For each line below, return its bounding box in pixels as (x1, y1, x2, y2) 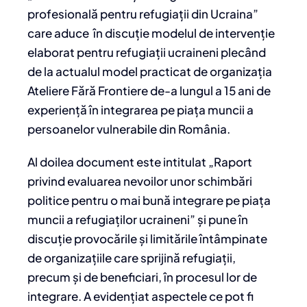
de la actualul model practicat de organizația (27, 64, 272, 79)
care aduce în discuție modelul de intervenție (27, 25, 275, 41)
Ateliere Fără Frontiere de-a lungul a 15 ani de (27, 83, 271, 99)
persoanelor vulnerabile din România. (27, 121, 230, 137)
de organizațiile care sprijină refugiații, (27, 250, 236, 266)
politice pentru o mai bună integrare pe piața (27, 193, 271, 208)
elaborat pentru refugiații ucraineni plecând (27, 45, 266, 60)
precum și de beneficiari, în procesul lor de (27, 269, 257, 285)
